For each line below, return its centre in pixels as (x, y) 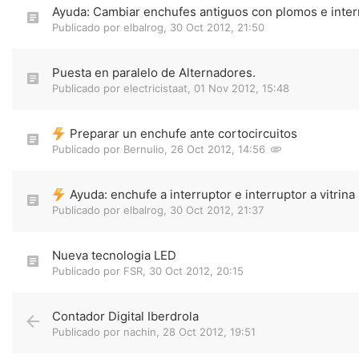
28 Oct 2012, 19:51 (209, 332)
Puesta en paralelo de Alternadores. (154, 73)
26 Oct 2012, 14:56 (218, 149)
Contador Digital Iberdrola (125, 316)
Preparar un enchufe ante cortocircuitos (184, 133)
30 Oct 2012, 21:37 (217, 210)
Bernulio (144, 149)
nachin (140, 332)
